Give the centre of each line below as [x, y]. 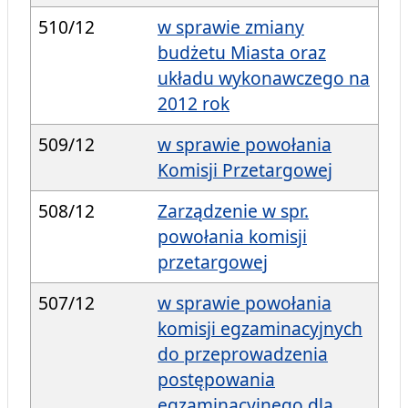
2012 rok [194, 104]
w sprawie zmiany [231, 27]
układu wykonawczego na [264, 78]
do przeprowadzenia [243, 354]
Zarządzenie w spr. [233, 211]
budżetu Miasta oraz [242, 53]
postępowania [216, 380]
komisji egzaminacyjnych [260, 329]
